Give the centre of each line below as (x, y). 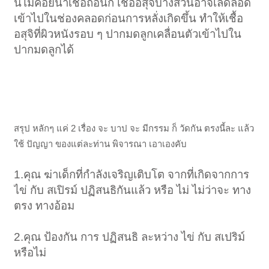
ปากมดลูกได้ (44, 49)
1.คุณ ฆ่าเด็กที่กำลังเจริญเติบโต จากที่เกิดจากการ (132, 174)
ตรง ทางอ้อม (44, 205)
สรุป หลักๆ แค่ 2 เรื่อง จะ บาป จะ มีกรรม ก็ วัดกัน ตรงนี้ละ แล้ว (134, 128)
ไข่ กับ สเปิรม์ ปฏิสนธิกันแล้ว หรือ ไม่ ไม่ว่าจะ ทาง (133, 190)
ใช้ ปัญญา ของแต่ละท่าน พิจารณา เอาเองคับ (101, 144)
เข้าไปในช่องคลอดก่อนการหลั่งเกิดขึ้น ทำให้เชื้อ (129, 18)
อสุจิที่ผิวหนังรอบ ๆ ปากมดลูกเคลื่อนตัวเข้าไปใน (128, 34)
